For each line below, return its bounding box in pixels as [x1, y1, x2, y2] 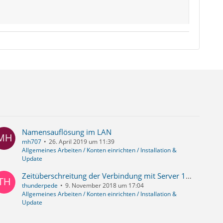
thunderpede [22, 181, 58, 190]
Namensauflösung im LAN [22, 127, 112, 137]
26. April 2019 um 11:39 [49, 137, 115, 146]
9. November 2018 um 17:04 [65, 181, 144, 190]
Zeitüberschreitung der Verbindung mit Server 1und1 [186, 171, 192, 181]
